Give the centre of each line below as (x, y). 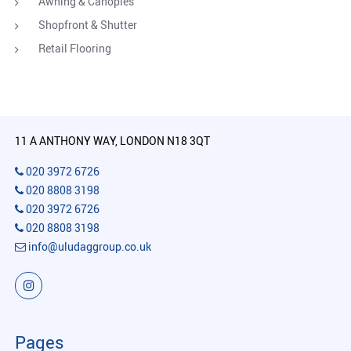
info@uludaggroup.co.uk (89, 246)
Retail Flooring (75, 48)
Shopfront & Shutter (88, 25)
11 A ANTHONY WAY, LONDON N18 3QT (112, 141)
